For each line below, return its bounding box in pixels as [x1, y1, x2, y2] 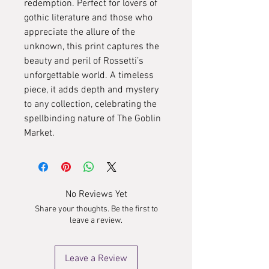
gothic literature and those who [24, 12, 153, 24]
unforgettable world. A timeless [24, 70, 154, 82]
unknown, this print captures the [24, 41, 159, 53]
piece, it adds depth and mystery [24, 84, 159, 96]
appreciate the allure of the [24, 26, 135, 38]
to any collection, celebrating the [24, 98, 157, 110]
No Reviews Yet [65, 189, 127, 201]
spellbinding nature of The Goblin [24, 113, 161, 125]
